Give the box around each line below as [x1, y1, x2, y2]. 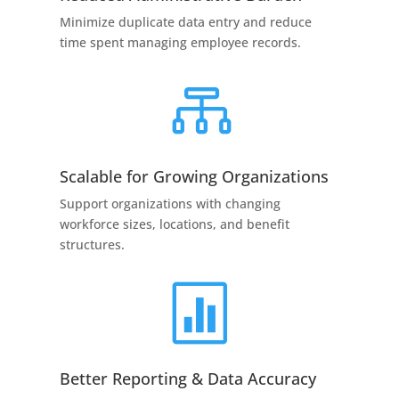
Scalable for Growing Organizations [60, 166, 330, 188]
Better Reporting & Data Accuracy [60, 368, 317, 390]
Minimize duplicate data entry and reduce [60, 13, 313, 31]
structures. [60, 236, 126, 254]
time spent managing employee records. [60, 34, 302, 52]
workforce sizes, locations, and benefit [60, 216, 290, 233]
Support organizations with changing [60, 195, 281, 213]
